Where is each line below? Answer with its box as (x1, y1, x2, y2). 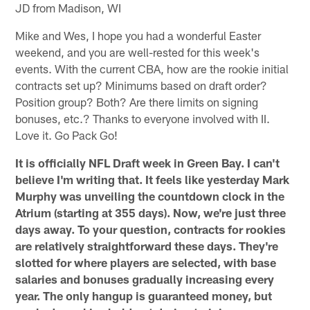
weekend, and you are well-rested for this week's (15, 44, 260, 59)
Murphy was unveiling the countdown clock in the (15, 188, 285, 203)
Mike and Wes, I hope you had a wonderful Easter (15, 28, 262, 42)
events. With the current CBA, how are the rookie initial (15, 61, 289, 75)
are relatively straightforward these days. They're (15, 238, 279, 253)
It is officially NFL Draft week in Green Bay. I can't (15, 155, 280, 170)
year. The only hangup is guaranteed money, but (15, 288, 273, 302)
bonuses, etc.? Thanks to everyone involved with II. (15, 111, 271, 125)
